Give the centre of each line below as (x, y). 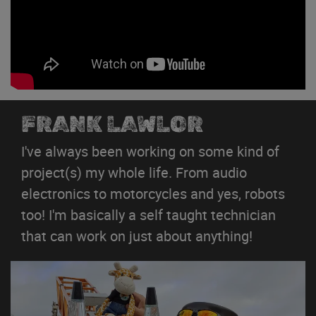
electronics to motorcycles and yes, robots (153, 193)
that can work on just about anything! (137, 236)
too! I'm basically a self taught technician (148, 214)
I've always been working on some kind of (150, 151)
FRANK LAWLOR (112, 124)
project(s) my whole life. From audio (134, 172)
